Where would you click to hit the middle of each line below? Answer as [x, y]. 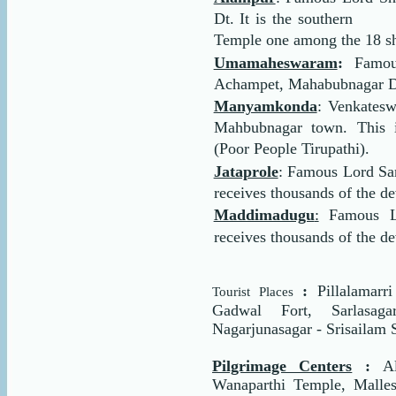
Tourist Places [258, 291]
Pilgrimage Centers [282, 366]
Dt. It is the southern [286, 19]
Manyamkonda [265, 107]
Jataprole [246, 171]
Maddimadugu [264, 215]
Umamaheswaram [275, 62]
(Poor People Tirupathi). [291, 149]
